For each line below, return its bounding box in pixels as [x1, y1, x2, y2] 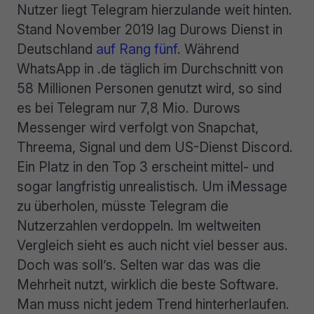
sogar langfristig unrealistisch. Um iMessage [17, 178, 287, 196]
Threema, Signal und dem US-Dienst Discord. [17, 139, 293, 156]
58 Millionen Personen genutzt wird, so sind [17, 80, 282, 97]
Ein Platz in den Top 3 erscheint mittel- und [17, 158, 274, 176]
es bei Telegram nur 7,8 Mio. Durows [17, 100, 240, 117]
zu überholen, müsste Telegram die [17, 198, 228, 215]
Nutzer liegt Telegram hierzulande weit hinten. [17, 1, 292, 19]
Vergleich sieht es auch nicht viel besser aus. [17, 237, 288, 254]
